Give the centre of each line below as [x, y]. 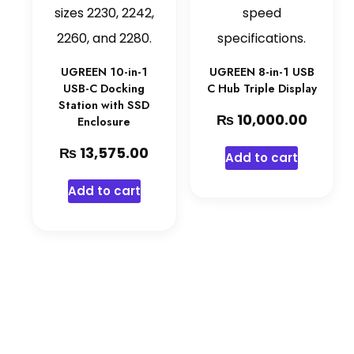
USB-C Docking [104, 88]
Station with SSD [104, 105]
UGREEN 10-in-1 [104, 72]
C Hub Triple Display [262, 88]
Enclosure [104, 121]
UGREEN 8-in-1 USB [262, 72]
